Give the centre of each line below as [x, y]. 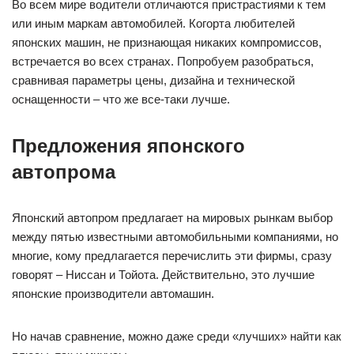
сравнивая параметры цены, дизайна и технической [153, 80]
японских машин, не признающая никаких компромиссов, [167, 42]
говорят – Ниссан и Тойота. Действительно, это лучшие [163, 274]
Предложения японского [128, 145]
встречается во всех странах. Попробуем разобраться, [163, 61]
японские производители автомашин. [113, 293]
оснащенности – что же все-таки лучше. [121, 99]
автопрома [64, 171]
